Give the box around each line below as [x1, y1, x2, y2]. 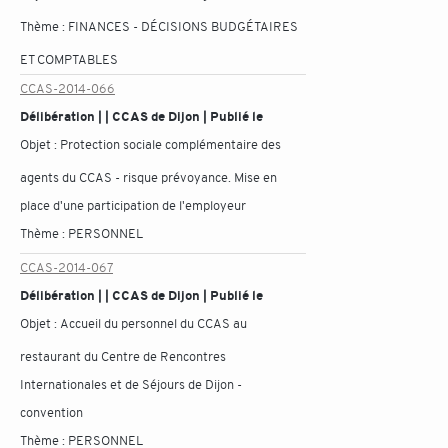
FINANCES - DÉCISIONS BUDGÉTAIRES [68, 18, 298, 35]
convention [20, 404, 83, 421]
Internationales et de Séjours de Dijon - [20, 376, 242, 393]
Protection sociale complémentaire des [60, 136, 281, 153]
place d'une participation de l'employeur [20, 197, 246, 214]
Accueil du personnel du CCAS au [60, 315, 247, 332]
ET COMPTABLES [20, 51, 118, 68]
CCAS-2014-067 [20, 259, 113, 276]
